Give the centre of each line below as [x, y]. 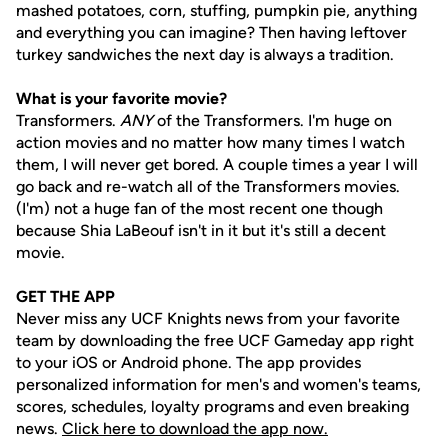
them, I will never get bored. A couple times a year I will [217, 164]
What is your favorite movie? [121, 98]
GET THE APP [65, 296]
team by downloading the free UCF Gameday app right [215, 340]
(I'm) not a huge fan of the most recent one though [199, 208]
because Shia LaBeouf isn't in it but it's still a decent [201, 230]
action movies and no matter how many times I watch [210, 142]
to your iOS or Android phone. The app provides [188, 362]
